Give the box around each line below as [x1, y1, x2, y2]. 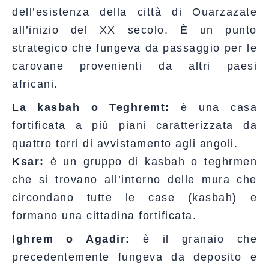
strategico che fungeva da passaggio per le [12, 41, 257, 54]
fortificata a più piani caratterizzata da [12, 119, 257, 131]
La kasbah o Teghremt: [12, 101, 170, 113]
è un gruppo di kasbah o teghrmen [44, 155, 257, 168]
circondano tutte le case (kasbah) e [12, 191, 257, 204]
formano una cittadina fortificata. [12, 209, 196, 222]
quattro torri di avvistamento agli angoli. [12, 137, 238, 150]
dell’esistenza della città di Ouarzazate [12, 5, 257, 18]
